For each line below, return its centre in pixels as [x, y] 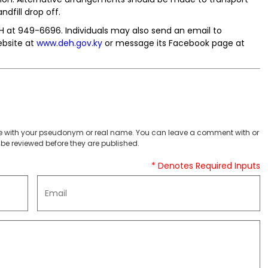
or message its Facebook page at [173, 43]
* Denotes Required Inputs [206, 166]
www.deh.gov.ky [69, 43]
